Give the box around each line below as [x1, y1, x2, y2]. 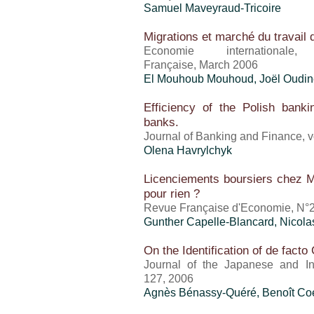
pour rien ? [144, 186, 200, 200]
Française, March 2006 [144, 59, 258, 71]
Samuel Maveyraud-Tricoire [144, 2, 281, 14]
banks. [144, 115, 179, 129]
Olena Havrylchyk [144, 144, 232, 156]
